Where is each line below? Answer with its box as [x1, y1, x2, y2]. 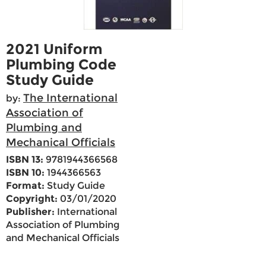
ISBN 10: [6, 167, 45, 179]
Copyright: [6, 193, 58, 205]
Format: [6, 180, 45, 192]
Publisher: [6, 206, 55, 218]
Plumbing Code [6, 56, 116, 74]
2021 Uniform [6, 40, 103, 58]
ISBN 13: [6, 154, 43, 166]
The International [23, 91, 118, 105]
